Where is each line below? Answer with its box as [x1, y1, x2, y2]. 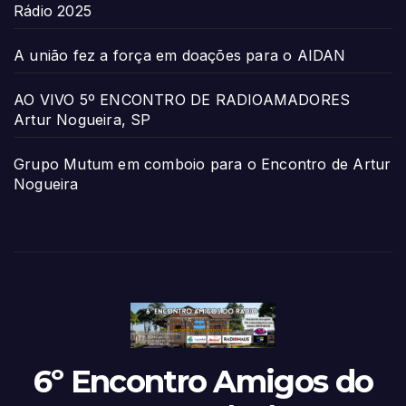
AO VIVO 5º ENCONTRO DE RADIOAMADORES [14, 90, 351, 109]
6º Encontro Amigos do [33, 362, 373, 401]
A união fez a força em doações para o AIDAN [14, 45, 346, 64]
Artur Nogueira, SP [14, 110, 151, 129]
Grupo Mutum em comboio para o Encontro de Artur [14, 154, 391, 173]
